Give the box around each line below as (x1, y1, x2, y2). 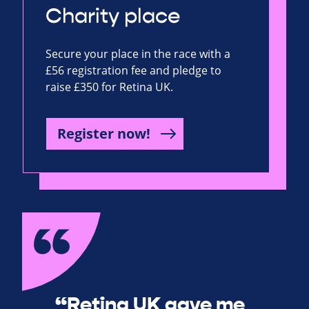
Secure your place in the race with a (46, 46, 230, 62)
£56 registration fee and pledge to (46, 63, 221, 79)
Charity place (46, 3, 180, 30)
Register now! (57, 124, 150, 143)
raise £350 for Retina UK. (46, 79, 173, 95)
